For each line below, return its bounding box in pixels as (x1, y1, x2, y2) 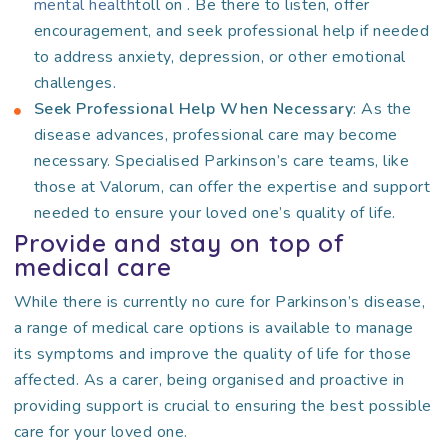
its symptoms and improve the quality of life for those (13, 343, 412, 365)
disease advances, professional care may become (33, 124, 398, 146)
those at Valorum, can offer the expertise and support (33, 176, 431, 198)
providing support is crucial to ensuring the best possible (13, 395, 432, 417)
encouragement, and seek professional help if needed (33, 20, 430, 42)
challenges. (33, 72, 117, 94)
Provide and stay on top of (13, 228, 345, 258)
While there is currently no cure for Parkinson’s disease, (13, 291, 426, 313)
